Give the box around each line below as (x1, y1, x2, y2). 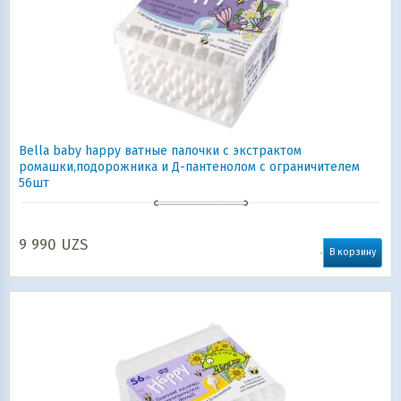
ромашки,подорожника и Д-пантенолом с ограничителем (19, 159, 360, 175)
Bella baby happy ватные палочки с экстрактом (19, 143, 302, 158)
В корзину (329, 246, 376, 258)
